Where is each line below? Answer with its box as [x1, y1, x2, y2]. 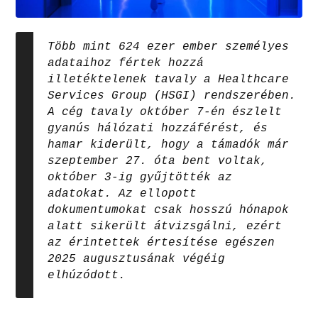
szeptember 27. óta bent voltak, [48, 154, 268, 168]
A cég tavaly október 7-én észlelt [48, 105, 283, 119]
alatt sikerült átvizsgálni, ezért [48, 219, 283, 233]
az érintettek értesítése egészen [48, 236, 275, 249]
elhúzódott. [48, 268, 126, 282]
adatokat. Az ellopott [48, 187, 197, 200]
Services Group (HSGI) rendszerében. [48, 89, 297, 102]
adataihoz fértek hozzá [48, 56, 204, 70]
